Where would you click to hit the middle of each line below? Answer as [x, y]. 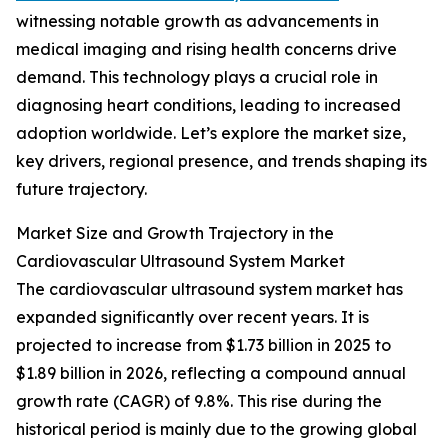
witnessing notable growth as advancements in [197, 21]
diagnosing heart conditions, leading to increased [208, 105]
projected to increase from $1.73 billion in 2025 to [203, 345]
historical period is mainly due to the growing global [216, 429]
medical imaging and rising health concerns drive [206, 49]
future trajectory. [81, 189]
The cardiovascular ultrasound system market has [209, 289]
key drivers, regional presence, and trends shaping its [221, 161]
